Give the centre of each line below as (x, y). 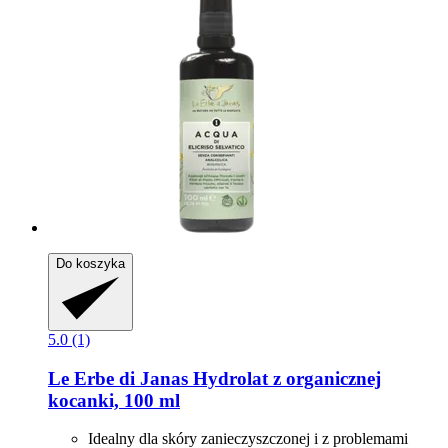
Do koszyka (90, 263)
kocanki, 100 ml (114, 400)
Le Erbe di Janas (118, 378)
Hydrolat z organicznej (284, 378)
